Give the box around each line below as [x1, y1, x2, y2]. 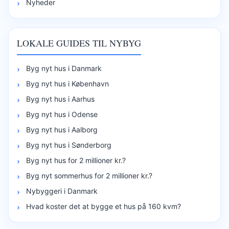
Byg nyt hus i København [26, 79, 109, 88]
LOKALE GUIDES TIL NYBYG [17, 36, 141, 49]
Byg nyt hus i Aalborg [26, 125, 98, 134]
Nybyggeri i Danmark [26, 186, 98, 195]
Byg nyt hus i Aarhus [26, 94, 95, 103]
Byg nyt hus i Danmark [26, 63, 102, 73]
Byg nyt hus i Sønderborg [26, 140, 111, 149]
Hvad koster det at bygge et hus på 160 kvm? [26, 201, 181, 211]
